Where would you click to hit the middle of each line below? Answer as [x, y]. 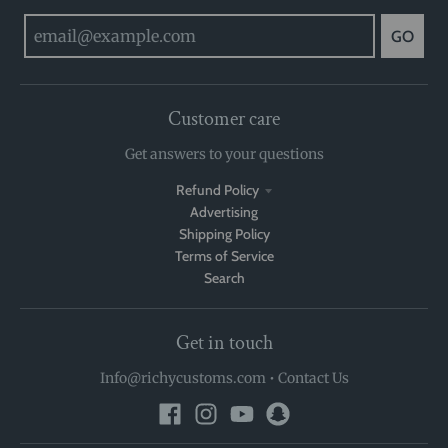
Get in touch [224, 342]
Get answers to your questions [224, 153]
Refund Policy [217, 189]
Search [224, 277]
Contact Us [313, 377]
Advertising [224, 211]
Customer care [224, 118]
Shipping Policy [224, 233]
